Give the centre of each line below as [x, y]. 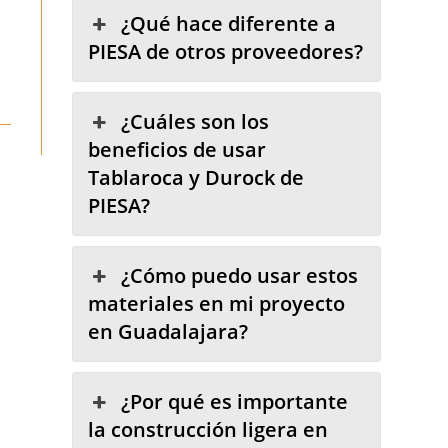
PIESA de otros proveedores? [226, 52]
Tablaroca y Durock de [196, 178]
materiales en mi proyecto [217, 304]
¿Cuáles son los [194, 122]
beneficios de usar [177, 150]
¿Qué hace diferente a [228, 24]
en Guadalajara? [168, 332]
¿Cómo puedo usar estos [239, 276]
